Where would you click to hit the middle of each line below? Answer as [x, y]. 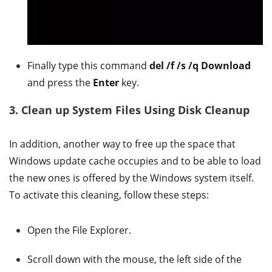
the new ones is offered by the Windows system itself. [131, 178]
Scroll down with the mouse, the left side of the [134, 259]
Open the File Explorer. [79, 230]
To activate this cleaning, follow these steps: [109, 195]
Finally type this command [88, 65]
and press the [60, 82]
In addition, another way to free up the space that [122, 144]
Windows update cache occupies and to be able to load [135, 161]
